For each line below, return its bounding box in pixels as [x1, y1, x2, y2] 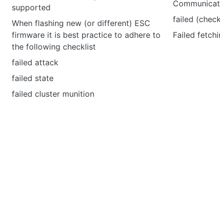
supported [12, 2, 51, 12]
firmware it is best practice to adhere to [12, 30, 161, 40]
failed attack [12, 57, 58, 67]
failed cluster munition [12, 89, 94, 99]
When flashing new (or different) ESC [12, 18, 150, 28]
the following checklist [12, 42, 96, 52]
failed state [12, 73, 54, 83]
